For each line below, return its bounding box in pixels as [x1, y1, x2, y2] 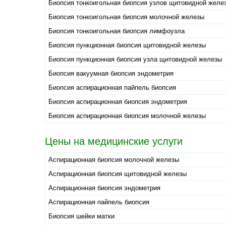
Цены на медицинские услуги [45, 136, 183, 147]
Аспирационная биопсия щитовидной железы [48, 170, 187, 178]
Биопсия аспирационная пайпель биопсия [48, 84, 176, 92]
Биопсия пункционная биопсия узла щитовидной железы [48, 55, 222, 64]
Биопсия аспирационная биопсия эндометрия [48, 98, 187, 106]
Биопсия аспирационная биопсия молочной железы [48, 112, 206, 120]
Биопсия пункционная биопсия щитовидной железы [48, 41, 206, 49]
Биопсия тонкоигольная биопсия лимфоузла [48, 27, 185, 35]
